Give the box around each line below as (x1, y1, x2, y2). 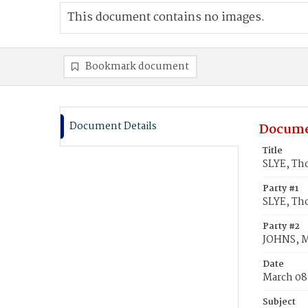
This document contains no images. (67, 8, 265, 27)
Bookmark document (85, 58, 189, 75)
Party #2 (263, 219, 300, 234)
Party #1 (263, 181, 298, 196)
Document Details (69, 118, 157, 135)
